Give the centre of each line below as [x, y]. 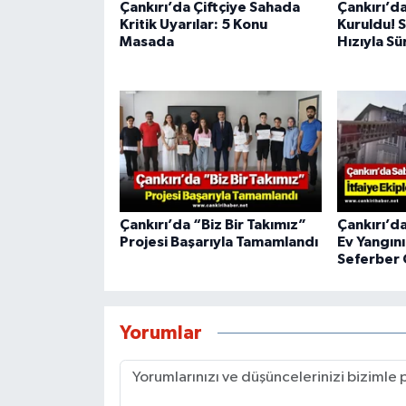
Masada [146, 41]
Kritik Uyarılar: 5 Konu [193, 24]
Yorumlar [160, 333]
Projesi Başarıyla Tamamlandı [218, 242]
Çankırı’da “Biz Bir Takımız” [213, 224]
